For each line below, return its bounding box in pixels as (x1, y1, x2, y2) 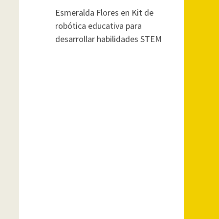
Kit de (131, 7, 153, 18)
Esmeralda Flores (55, 7, 119, 18)
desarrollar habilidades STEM (55, 33, 162, 44)
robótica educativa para (55, 20, 142, 31)
